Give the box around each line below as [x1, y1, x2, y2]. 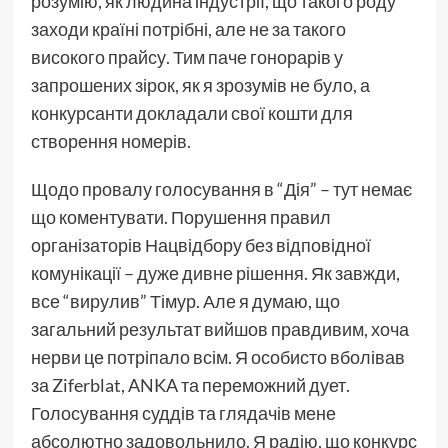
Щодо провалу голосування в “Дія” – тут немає [30, 178, 412, 201]
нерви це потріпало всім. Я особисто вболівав [30, 346, 405, 369]
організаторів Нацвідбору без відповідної [30, 234, 371, 257]
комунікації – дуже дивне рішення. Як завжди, [30, 262, 400, 285]
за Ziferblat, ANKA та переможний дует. [30, 374, 350, 397]
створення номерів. [30, 130, 191, 153]
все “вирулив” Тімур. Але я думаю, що [30, 290, 340, 313]
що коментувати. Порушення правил [30, 206, 331, 229]
